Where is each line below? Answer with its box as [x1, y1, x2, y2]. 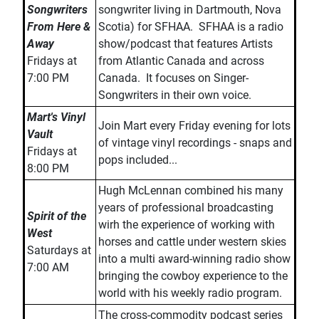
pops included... [98, 153, 177, 167]
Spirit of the [27, 209, 86, 223]
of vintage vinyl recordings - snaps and [98, 136, 292, 150]
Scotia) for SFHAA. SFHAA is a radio [98, 20, 283, 33]
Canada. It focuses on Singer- [98, 71, 249, 85]
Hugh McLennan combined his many [98, 184, 283, 197]
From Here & [27, 20, 90, 33]
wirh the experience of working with [98, 218, 275, 231]
